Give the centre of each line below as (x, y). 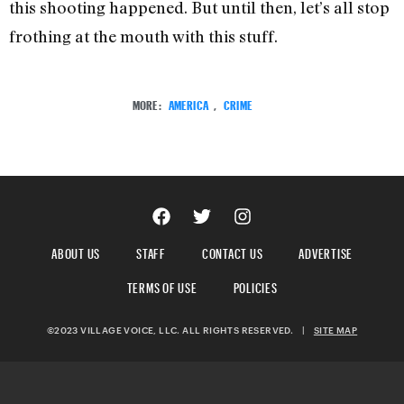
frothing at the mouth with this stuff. (143, 37)
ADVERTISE (326, 252)
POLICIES (255, 286)
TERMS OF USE (162, 286)
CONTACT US (232, 252)
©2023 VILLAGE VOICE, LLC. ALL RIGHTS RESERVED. (174, 331)
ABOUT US (76, 252)
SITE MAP (335, 331)
